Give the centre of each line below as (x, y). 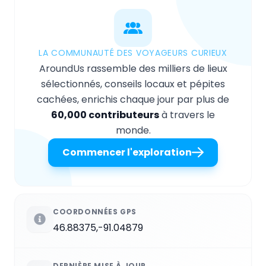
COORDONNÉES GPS (95, 211)
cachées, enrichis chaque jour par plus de (133, 99)
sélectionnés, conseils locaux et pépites (133, 84)
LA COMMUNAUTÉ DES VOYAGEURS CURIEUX (133, 53)
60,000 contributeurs (105, 115)
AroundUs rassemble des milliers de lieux (133, 68)
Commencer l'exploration (127, 152)
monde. (133, 130)
